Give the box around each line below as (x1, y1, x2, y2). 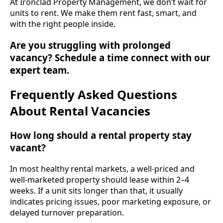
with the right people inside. (10, 18, 115, 30)
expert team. (10, 64, 69, 76)
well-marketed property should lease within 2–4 (10, 174, 189, 185)
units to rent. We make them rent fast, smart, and (10, 7, 197, 19)
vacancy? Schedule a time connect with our (10, 51, 210, 64)
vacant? (10, 141, 46, 154)
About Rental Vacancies (10, 102, 150, 119)
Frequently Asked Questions (10, 86, 177, 103)
